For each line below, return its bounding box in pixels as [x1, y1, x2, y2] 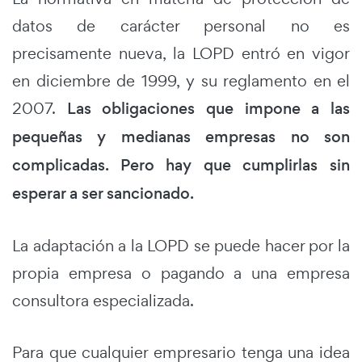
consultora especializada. [12, 289, 194, 311]
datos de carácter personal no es [12, 15, 350, 36]
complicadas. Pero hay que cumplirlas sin [12, 154, 350, 176]
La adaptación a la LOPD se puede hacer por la [12, 234, 350, 256]
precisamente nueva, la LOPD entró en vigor [12, 42, 350, 64]
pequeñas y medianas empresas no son [12, 125, 350, 148]
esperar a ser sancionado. [12, 182, 194, 204]
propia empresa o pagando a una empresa [12, 262, 350, 284]
